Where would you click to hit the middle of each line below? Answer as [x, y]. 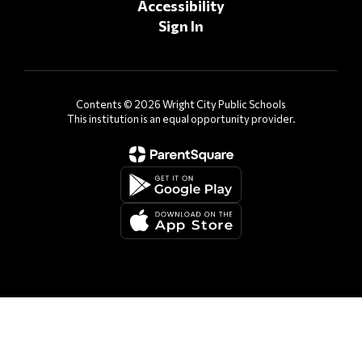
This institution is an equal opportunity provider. [181, 119]
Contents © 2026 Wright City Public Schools [181, 104]
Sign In [181, 26]
